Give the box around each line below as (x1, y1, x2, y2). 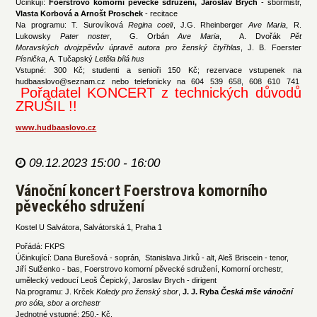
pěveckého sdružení (16, 196, 145, 215)
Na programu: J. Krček (16, 287, 97, 296)
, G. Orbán (109, 32, 178, 41)
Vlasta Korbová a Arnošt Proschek (16, 9, 144, 18)
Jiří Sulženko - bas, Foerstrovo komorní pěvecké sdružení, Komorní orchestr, (16, 264, 284, 273)
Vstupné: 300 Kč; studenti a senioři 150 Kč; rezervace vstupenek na (16, 66, 301, 75)
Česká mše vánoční (221, 287, 294, 296)
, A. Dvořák (219, 32, 290, 41)
